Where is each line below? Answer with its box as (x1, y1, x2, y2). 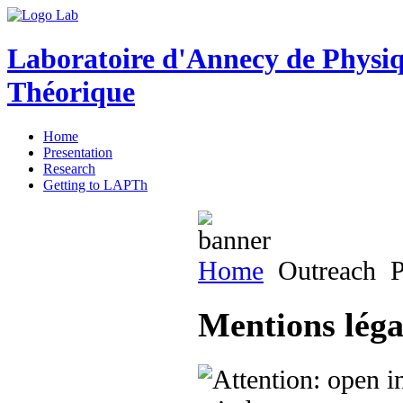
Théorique (7, 76, 135, 109)
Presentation (43, 144, 112, 160)
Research (43, 160, 95, 176)
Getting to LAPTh (43, 176, 148, 193)
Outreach (278, 255, 383, 285)
